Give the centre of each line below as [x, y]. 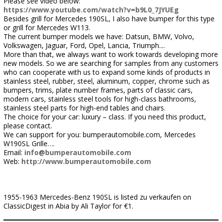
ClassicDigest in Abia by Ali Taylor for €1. [68, 206]
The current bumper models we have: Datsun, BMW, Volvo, [99, 36]
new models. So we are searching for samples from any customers [111, 63]
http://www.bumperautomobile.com [86, 161]
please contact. [28, 126]
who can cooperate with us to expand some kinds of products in [107, 72]
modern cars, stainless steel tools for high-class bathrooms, [100, 99]
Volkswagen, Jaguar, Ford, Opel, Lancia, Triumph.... [84, 45]
